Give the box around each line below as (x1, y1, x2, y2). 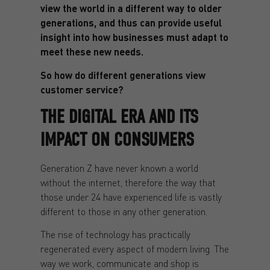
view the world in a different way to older (40, 2, 222, 15)
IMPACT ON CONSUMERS (40, 128, 194, 151)
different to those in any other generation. (40, 205, 207, 218)
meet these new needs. (40, 45, 143, 58)
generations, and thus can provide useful (40, 16, 222, 30)
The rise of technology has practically (40, 228, 190, 241)
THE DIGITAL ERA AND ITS (40, 105, 198, 128)
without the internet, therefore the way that (40, 176, 216, 189)
